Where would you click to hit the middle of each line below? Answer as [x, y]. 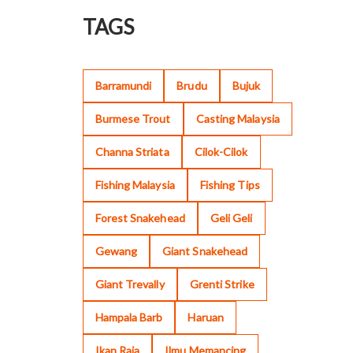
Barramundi [123, 86]
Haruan [206, 318]
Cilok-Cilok [221, 152]
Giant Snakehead [205, 251]
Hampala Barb [129, 318]
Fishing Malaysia [135, 185]
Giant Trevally [130, 284]
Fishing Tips [230, 185]
